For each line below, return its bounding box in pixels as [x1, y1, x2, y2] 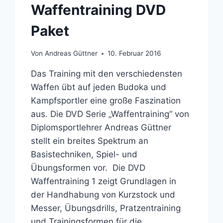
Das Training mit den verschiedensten [31, 69, 183, 79]
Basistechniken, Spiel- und [31, 149, 138, 160]
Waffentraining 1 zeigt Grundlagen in [31, 176, 177, 187]
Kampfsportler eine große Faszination [31, 96, 181, 106]
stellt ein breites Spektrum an [31, 136, 149, 146]
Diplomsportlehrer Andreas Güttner [31, 122, 172, 133]
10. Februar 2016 [107, 49, 161, 58]
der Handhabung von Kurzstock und [31, 190, 176, 200]
